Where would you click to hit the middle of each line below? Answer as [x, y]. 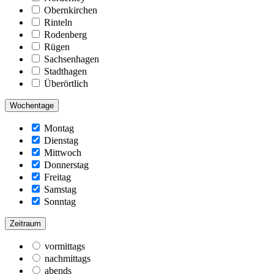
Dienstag [61, 140]
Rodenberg [65, 34]
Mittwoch [63, 152]
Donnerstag [66, 165]
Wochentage [32, 105]
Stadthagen [65, 71]
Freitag [57, 177]
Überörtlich [66, 83]
